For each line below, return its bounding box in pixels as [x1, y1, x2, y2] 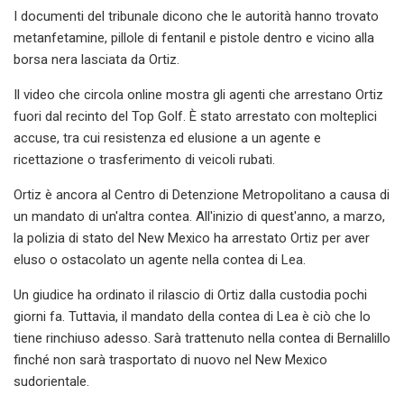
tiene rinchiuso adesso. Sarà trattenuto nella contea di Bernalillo [14, 329, 390, 346]
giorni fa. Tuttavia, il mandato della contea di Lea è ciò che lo [14, 308, 371, 325]
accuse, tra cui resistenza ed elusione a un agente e [14, 129, 321, 146]
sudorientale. [14, 372, 89, 390]
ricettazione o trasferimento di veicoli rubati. [14, 151, 275, 168]
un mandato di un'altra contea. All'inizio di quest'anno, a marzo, [14, 207, 385, 225]
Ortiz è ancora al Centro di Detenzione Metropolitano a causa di [14, 186, 390, 203]
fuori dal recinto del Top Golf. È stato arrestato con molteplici [14, 107, 377, 124]
